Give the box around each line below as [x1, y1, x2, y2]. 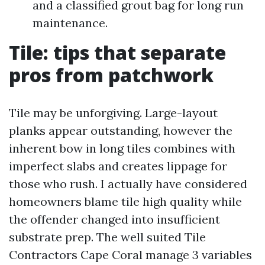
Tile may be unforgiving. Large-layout [9, 105, 218, 120]
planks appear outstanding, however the [9, 123, 232, 138]
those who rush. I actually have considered [9, 176, 247, 191]
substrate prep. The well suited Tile [9, 230, 206, 244]
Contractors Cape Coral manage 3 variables [9, 247, 252, 262]
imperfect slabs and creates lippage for [9, 159, 227, 173]
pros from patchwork [9, 62, 214, 88]
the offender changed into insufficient [9, 212, 220, 227]
